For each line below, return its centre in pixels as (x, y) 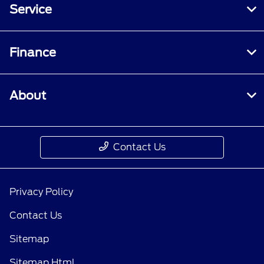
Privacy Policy (41, 192)
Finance (33, 52)
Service (31, 9)
